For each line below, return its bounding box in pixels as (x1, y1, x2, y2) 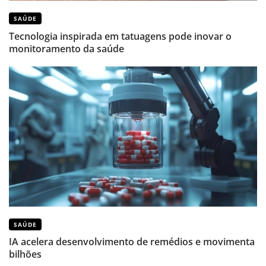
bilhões (9, 246, 42, 261)
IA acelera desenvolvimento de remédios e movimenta (9, 234, 255, 248)
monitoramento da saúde (9, 41, 124, 55)
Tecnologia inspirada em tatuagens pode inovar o (9, 28, 232, 43)
